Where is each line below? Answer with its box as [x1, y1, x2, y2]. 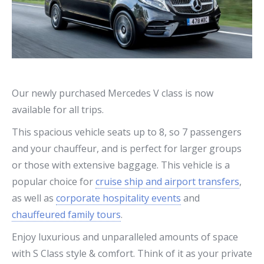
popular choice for [12, 175, 95, 188]
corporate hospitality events [56, 192, 181, 204]
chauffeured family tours [12, 208, 121, 221]
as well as [12, 192, 56, 204]
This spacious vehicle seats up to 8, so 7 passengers [12, 126, 242, 138]
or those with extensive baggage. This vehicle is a [12, 159, 230, 171]
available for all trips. [12, 103, 104, 116]
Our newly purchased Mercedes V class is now [12, 87, 213, 100]
